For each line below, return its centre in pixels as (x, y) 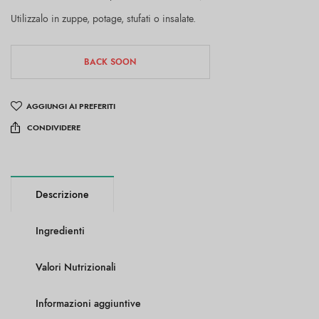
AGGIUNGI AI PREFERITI (71, 106)
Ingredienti (60, 230)
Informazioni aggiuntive (88, 303)
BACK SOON (110, 62)
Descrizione (62, 194)
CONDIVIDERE (53, 127)
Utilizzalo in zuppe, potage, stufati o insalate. (104, 18)
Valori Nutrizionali (76, 267)
